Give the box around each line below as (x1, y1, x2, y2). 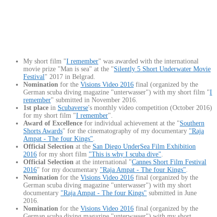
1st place (23, 104, 48, 112)
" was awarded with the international (98, 58, 199, 65)
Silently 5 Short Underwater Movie (114, 65, 211, 73)
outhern (184, 120, 204, 127)
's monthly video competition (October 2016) (88, 104, 212, 112)
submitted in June (147, 189, 197, 197)
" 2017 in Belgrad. (45, 73, 95, 81)
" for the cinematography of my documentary (62, 127, 189, 135)
